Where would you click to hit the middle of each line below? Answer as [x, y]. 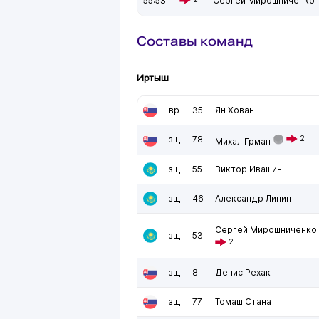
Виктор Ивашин [249, 169]
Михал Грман [243, 141]
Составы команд [195, 41]
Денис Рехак [243, 272]
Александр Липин [253, 198]
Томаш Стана [243, 302]
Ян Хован [235, 110]
